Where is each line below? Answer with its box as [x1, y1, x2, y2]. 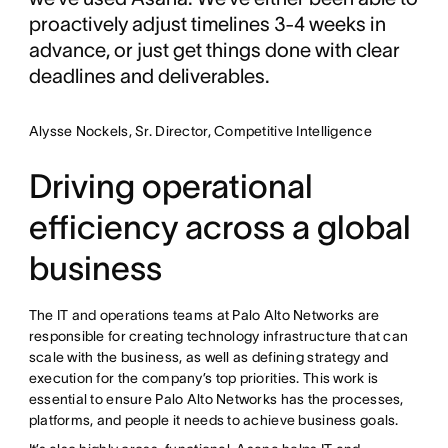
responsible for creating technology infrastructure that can [28, 327, 409, 344]
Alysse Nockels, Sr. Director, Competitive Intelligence [28, 122, 372, 139]
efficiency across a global [28, 208, 411, 246]
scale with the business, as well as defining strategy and [28, 348, 389, 365]
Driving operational [28, 167, 313, 205]
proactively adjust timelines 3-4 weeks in [28, 12, 386, 35]
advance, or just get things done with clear [28, 38, 400, 61]
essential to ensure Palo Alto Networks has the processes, [28, 390, 404, 407]
